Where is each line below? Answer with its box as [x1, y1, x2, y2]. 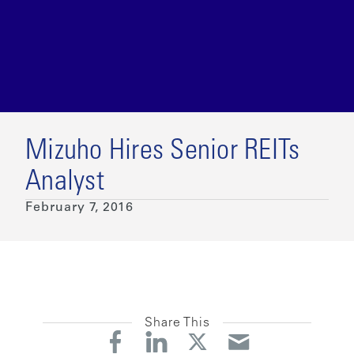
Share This [144, 316, 210, 330]
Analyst [25, 168, 104, 198]
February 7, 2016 [25, 201, 134, 214]
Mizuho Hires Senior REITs [25, 137, 300, 167]
